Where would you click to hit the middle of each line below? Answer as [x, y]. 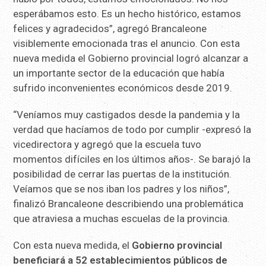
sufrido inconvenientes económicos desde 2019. [123, 88]
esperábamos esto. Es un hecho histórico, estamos [127, 14]
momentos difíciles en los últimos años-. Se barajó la [132, 159]
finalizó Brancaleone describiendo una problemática [129, 204]
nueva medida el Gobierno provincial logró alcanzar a [131, 58]
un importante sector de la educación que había [119, 73]
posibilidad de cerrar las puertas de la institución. [123, 174]
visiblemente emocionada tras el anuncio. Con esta [127, 44]
